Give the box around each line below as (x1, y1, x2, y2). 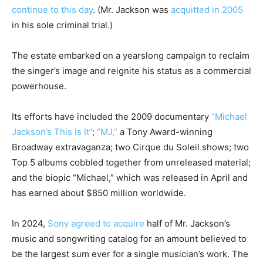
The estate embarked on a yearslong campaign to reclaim (12, 50, 249, 61)
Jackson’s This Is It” (12, 126, 92, 137)
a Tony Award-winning (117, 126, 213, 137)
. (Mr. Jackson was (93, 4, 171, 15)
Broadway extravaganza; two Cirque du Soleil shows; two (12, 141, 249, 153)
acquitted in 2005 (171, 4, 243, 15)
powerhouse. (12, 80, 66, 92)
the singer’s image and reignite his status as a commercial (12, 65, 251, 76)
